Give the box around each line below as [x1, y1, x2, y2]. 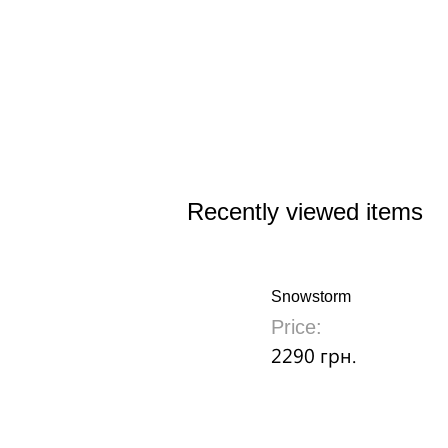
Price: [271, 316, 322, 338]
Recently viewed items [187, 198, 423, 225]
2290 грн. [271, 341, 356, 368]
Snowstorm [271, 288, 351, 305]
